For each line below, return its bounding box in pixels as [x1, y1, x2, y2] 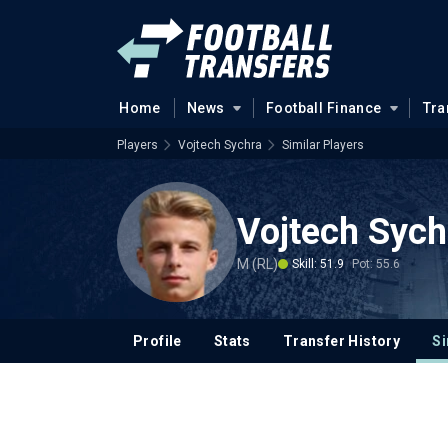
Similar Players [282, 138, 364, 152]
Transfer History [282, 333, 401, 349]
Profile [133, 333, 182, 349]
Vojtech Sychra [178, 138, 262, 152]
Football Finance [265, 100, 382, 116]
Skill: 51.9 [292, 256, 344, 271]
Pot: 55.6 [352, 256, 400, 271]
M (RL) [237, 255, 278, 272]
